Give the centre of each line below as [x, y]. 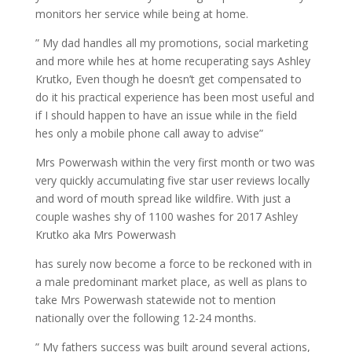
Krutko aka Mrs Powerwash [105, 235]
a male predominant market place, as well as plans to [171, 282]
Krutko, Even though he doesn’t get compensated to [168, 79]
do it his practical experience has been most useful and [174, 97]
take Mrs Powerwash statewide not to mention [155, 300]
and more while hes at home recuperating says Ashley [172, 61]
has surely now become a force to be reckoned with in [173, 264]
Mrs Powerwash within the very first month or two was [175, 162]
